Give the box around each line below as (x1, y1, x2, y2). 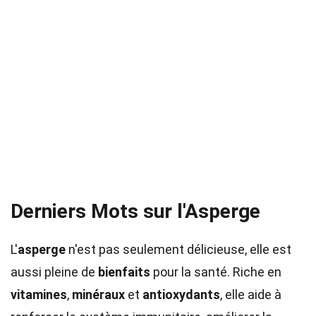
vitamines (11, 287, 67, 302)
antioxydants (142, 287, 220, 302)
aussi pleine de (11, 265, 98, 279)
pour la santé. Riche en (150, 265, 281, 279)
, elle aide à (220, 287, 281, 302)
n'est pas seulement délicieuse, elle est (66, 242, 291, 257)
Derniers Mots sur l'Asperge (11, 200, 260, 223)
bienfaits (98, 265, 150, 279)
